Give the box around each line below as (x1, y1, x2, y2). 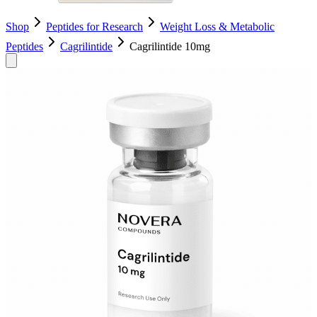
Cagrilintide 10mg (129, 40, 210, 52)
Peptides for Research (46, 21, 143, 33)
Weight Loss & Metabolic (160, 21, 275, 33)
